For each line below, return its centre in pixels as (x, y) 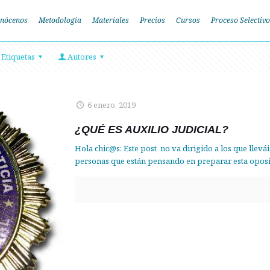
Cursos (188, 20)
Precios (152, 20)
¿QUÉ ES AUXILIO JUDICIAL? (152, 130)
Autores (82, 57)
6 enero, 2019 (112, 105)
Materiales (110, 20)
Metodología (60, 20)
